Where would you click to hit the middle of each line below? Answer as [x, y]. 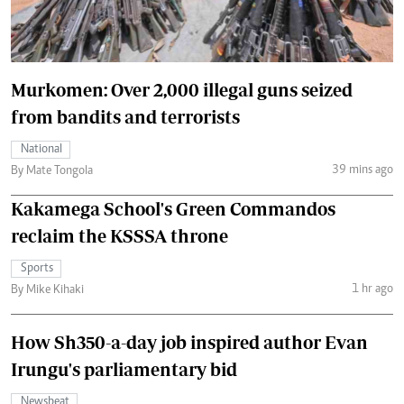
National [41, 150]
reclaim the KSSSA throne [119, 236]
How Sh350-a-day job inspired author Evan [189, 343]
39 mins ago [362, 170]
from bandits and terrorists [125, 117]
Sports [37, 269]
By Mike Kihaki [47, 291]
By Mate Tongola [52, 172]
